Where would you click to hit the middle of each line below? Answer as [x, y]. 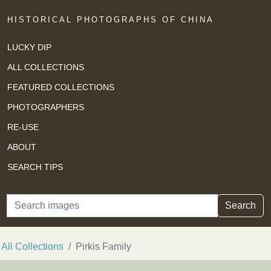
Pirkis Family [103, 247]
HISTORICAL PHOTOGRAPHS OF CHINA [111, 20]
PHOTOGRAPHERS [46, 107]
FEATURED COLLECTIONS [61, 87]
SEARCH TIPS [35, 167]
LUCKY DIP [29, 47]
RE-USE [23, 127]
